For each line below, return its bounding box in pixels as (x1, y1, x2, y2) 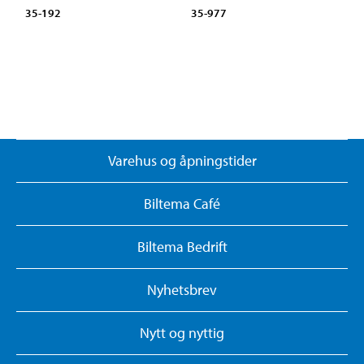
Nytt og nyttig (140, 323, 224, 343)
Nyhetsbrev (147, 280, 217, 300)
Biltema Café (144, 194, 220, 214)
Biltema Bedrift (136, 237, 227, 257)
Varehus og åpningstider (107, 151, 257, 171)
